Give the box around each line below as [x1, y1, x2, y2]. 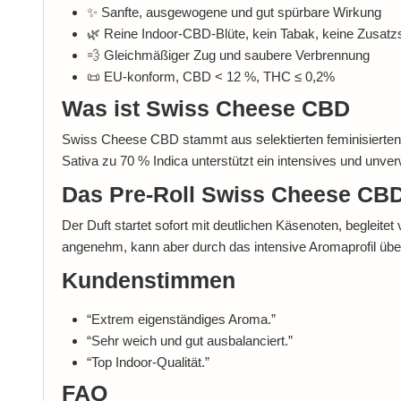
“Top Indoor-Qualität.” [86, 354, 209, 370]
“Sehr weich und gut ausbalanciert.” [86, 332, 293, 348]
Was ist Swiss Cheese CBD [61, 96, 350, 121]
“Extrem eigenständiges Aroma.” [86, 311, 276, 327]
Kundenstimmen [61, 269, 235, 294]
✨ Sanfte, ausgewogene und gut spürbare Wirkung [86, 4, 381, 21]
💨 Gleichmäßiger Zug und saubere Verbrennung [86, 47, 370, 64]
